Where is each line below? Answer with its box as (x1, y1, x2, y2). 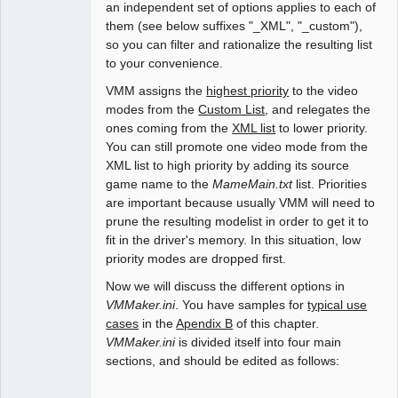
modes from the (106, 101, 199, 116)
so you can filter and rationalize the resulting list (106, 36, 373, 52)
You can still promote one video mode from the (106, 139, 369, 154)
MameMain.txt (212, 176, 293, 191)
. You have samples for (175, 297, 308, 312)
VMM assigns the (106, 83, 207, 98)
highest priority (206, 83, 290, 98)
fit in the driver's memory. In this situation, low (106, 232, 362, 247)
